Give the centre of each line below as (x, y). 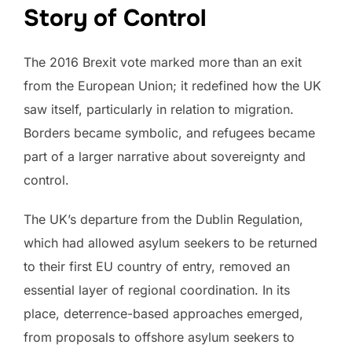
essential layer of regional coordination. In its (157, 290)
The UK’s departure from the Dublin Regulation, (163, 219)
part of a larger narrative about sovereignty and (165, 156)
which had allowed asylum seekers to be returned (170, 242)
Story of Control (115, 18)
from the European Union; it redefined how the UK (172, 85)
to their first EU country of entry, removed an (157, 266)
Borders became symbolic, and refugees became (169, 132)
